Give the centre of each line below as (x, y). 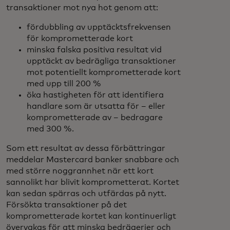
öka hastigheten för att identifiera (95, 95)
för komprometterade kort (80, 39)
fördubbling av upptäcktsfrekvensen (99, 27)
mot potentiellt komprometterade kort (104, 72)
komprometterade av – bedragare (95, 118)
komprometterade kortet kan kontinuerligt (91, 216)
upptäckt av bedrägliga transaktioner (101, 61)
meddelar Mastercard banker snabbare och (93, 160)
